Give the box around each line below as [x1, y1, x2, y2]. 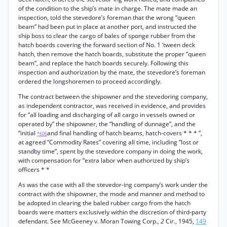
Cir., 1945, [166, 217, 196, 225]
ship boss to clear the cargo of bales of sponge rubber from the [18, 31, 196, 40]
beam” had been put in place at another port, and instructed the [18, 22, 197, 31]
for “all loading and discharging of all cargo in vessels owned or [18, 110, 195, 119]
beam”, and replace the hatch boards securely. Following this [18, 59, 188, 67]
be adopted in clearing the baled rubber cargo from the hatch [18, 199, 191, 207]
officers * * [18, 165, 50, 174]
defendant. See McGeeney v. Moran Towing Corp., [18, 217, 161, 225]
